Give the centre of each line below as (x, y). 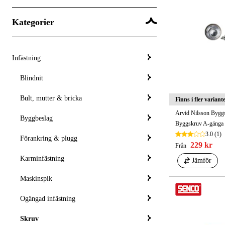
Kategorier (33, 22)
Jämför (201, 160)
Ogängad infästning (48, 198)
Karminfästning (42, 158)
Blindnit (32, 78)
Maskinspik (36, 178)
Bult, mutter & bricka (51, 98)
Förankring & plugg (49, 138)
